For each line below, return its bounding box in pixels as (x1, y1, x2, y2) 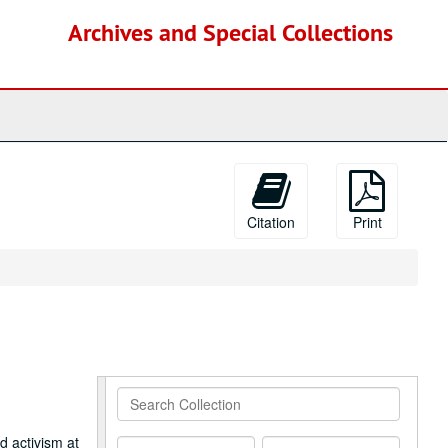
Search (116, 386, 164, 406)
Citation (247, 212, 295, 232)
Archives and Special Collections (68, 17, 393, 48)
